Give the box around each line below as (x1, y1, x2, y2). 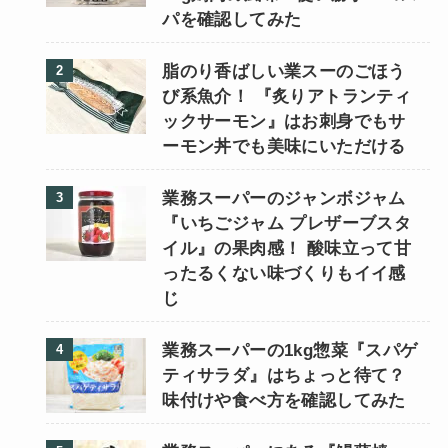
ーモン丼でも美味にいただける (162, 136, 406, 156)
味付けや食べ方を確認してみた (162, 390, 406, 410)
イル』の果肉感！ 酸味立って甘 (162, 238, 412, 258)
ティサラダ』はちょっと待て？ (162, 365, 406, 385)
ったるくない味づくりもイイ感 (162, 263, 406, 283)
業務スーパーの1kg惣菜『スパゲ (162, 340, 418, 360)
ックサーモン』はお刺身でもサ (162, 111, 406, 131)
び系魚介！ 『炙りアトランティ (162, 86, 412, 106)
